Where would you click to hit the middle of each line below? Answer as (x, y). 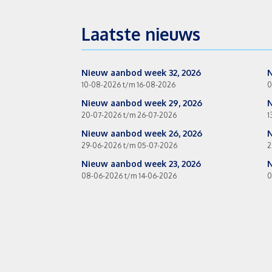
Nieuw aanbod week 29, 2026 (142, 103)
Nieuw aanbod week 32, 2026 (141, 73)
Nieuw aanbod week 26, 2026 (142, 133)
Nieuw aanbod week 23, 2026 (141, 164)
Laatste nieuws (141, 34)
